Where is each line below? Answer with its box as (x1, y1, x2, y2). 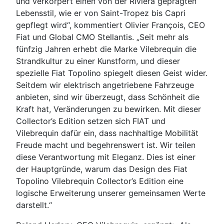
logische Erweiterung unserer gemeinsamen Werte (16, 188, 205, 198)
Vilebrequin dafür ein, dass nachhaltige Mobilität (16, 128, 198, 138)
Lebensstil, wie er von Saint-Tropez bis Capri (16, 8, 185, 18)
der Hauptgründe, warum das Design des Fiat (16, 164, 187, 174)
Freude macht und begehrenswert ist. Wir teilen (16, 140, 195, 150)
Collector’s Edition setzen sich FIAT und (16, 116, 165, 126)
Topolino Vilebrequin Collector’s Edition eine (16, 176, 183, 186)
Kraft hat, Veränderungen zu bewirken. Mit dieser (16, 104, 201, 114)
